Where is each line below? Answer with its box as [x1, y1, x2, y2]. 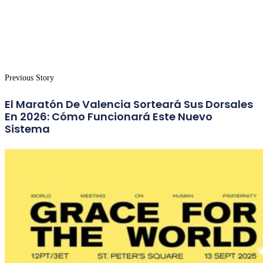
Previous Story [5, 73, 54, 83]
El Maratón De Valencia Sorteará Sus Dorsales [5, 97, 253, 112]
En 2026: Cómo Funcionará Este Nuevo [5, 109, 213, 124]
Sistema [5, 122, 50, 137]
